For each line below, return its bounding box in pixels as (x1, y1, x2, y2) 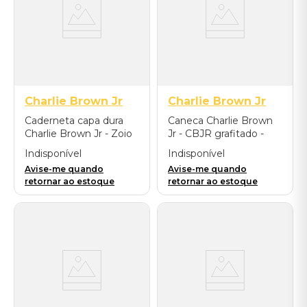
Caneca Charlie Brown (168, 114, 273, 127)
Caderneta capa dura (25, 114, 123, 127)
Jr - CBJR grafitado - (168, 127, 264, 140)
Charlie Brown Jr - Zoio (25, 127, 132, 140)
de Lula (25, 140, 60, 153)
